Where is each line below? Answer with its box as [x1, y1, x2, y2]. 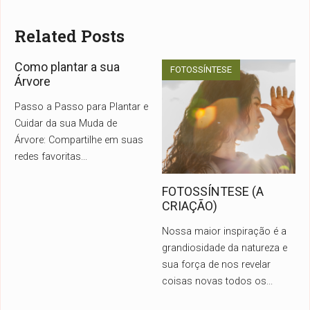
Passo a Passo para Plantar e [15, 101, 148, 113]
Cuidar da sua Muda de [15, 118, 117, 130]
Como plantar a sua [15, 60, 120, 75]
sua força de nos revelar [162, 259, 271, 271]
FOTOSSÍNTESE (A [162, 184, 264, 199]
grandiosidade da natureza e [162, 242, 287, 255]
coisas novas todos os [162, 275, 266, 288]
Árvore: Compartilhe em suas [15, 134, 143, 147]
